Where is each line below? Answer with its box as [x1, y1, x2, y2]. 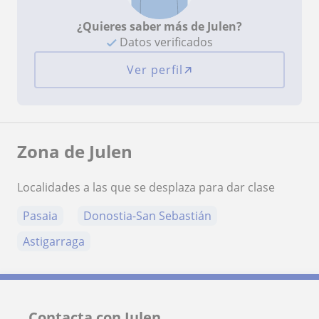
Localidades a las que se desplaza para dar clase [17, 179, 275, 195]
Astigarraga [23, 233, 85, 249]
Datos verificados [116, 33, 213, 50]
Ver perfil [126, 61, 183, 78]
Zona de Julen [17, 139, 132, 163]
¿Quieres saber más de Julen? [77, 18, 242, 34]
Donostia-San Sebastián [83, 207, 211, 224]
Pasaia [23, 207, 58, 224]
